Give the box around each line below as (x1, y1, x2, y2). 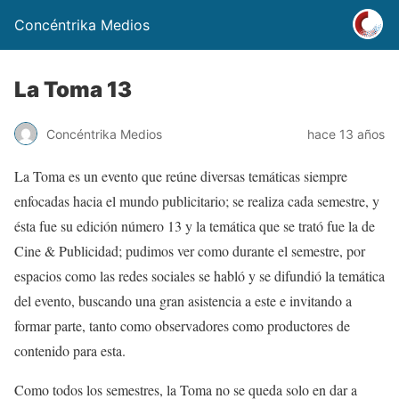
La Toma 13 (14, 77, 132, 102)
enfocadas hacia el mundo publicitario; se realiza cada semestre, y (14, 191, 379, 210)
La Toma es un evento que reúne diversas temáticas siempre (14, 167, 347, 185)
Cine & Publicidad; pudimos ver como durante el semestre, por (14, 241, 365, 260)
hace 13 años (307, 126, 385, 142)
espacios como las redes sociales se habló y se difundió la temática (14, 266, 385, 285)
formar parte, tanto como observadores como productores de (14, 316, 350, 335)
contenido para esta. (14, 341, 126, 360)
